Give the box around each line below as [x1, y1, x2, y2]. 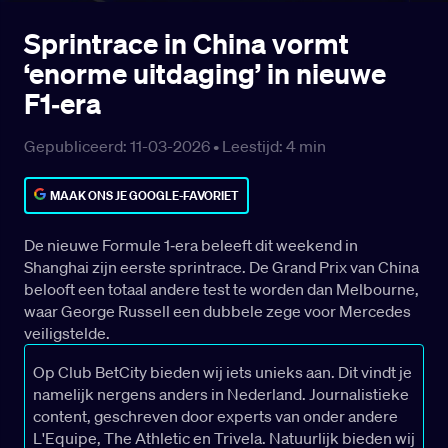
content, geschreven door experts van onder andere [33, 406, 398, 427]
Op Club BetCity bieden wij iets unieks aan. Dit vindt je [33, 362, 412, 383]
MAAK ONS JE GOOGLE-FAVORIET [50, 187, 239, 205]
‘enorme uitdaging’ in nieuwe [24, 56, 386, 92]
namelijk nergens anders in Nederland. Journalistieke [33, 384, 409, 405]
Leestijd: [222, 136, 286, 157]
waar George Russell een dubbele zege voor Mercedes [24, 301, 411, 322]
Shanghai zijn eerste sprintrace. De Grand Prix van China [24, 257, 419, 278]
